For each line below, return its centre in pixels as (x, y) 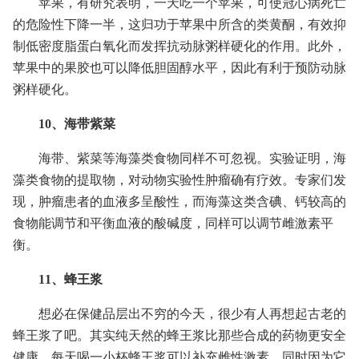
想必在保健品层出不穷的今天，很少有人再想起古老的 (192, 314)
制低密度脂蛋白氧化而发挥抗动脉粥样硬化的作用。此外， (179, 46)
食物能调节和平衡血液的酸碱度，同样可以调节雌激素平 (173, 223)
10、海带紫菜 (77, 124)
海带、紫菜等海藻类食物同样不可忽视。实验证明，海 (192, 158)
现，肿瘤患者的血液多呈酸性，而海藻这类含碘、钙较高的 (179, 202)
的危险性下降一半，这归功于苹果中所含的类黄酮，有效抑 (179, 24)
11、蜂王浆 (71, 279)
